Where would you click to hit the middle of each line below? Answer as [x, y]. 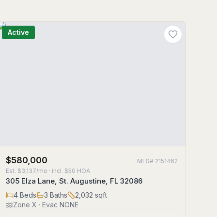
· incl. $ [58, 171]
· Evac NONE [57, 205]
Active [18, 32]
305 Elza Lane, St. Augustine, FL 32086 [74, 181]
